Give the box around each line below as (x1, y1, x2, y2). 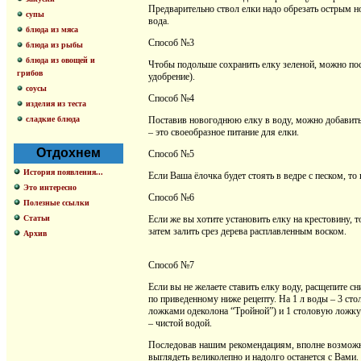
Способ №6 (148, 191, 194, 203)
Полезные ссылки (23, 198, 89, 207)
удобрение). (148, 70, 195, 82)
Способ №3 (148, 36, 194, 48)
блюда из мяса (26, 25, 78, 34)
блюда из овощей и (26, 56, 95, 64)
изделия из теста (26, 99, 86, 108)
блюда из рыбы (26, 40, 83, 49)
